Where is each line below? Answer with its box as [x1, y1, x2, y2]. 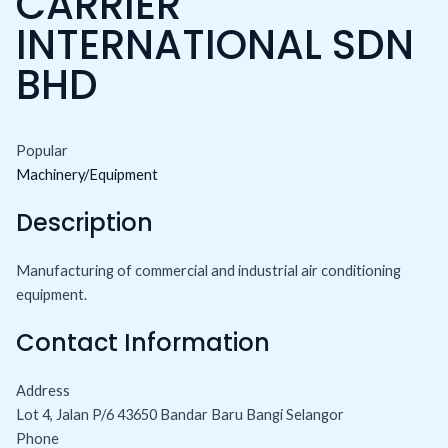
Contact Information [15, 325, 270, 359]
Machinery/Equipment [15, 165, 158, 183]
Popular [15, 141, 68, 159]
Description [15, 205, 153, 239]
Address [15, 381, 70, 399]
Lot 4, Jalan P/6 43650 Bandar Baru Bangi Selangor [15, 405, 344, 423]
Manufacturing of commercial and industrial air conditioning [15, 261, 401, 279]
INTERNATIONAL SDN [15, 17, 414, 74]
